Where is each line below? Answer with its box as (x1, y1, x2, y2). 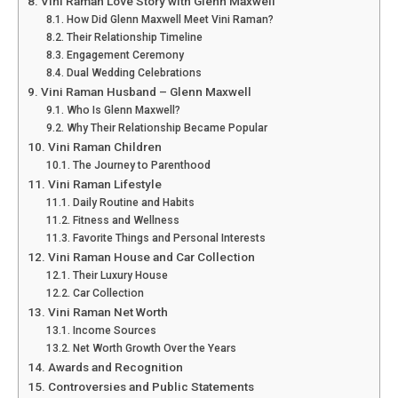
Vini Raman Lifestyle (47, 177, 162, 192)
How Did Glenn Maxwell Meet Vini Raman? (66, 13, 274, 27)
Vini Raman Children (47, 139, 162, 155)
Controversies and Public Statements (47, 379, 254, 394)
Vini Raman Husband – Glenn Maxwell (40, 84, 251, 99)
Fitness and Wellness (72, 214, 179, 227)
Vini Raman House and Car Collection (47, 250, 255, 265)
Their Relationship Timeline (66, 31, 203, 44)
